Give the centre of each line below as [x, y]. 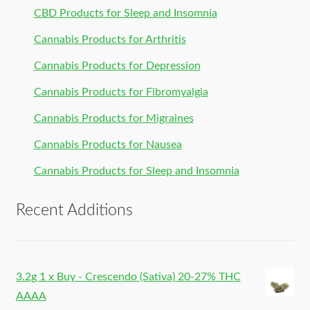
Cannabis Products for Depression [117, 66]
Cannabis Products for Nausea [108, 145]
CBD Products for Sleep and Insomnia [125, 13]
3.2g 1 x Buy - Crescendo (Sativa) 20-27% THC [128, 277]
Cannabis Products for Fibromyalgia [121, 92]
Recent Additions [74, 210]
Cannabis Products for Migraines [113, 119]
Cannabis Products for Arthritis [110, 40]
